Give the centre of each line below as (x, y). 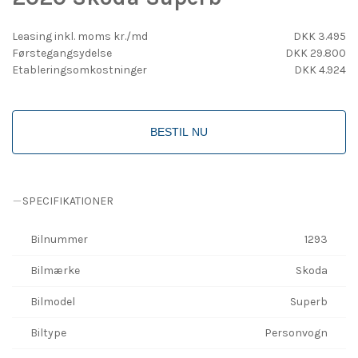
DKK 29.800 (316, 53)
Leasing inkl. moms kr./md (80, 36)
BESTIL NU (179, 131)
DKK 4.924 (320, 70)
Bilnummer (59, 239)
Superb (309, 301)
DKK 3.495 (320, 36)
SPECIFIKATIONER (68, 201)
